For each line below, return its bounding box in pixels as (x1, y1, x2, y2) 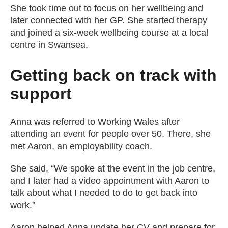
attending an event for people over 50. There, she (10, 129, 211, 139)
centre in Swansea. (10, 40, 88, 50)
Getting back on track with (10, 66, 217, 85)
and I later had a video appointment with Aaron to (10, 176, 209, 186)
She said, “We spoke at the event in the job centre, (10, 163, 215, 174)
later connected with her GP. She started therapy (10, 15, 207, 26)
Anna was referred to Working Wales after (10, 117, 180, 127)
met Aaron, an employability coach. (10, 141, 152, 152)
